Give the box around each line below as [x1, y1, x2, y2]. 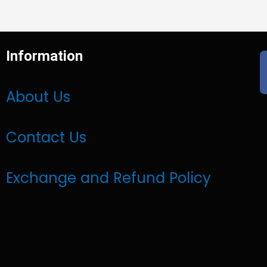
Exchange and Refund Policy [6, 167, 211, 188]
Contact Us [6, 126, 86, 148]
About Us [6, 86, 70, 107]
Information [6, 48, 83, 65]
